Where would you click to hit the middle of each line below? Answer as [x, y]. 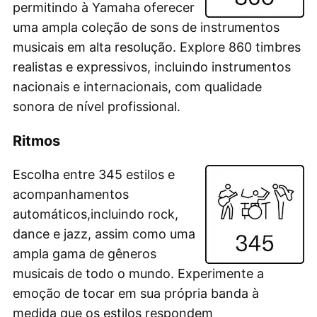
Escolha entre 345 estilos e [94, 174]
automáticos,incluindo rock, [96, 214]
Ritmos [36, 140]
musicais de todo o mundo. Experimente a [138, 273]
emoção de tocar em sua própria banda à [136, 293]
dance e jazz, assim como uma [104, 234]
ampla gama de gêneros [85, 253]
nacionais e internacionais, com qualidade [137, 86]
